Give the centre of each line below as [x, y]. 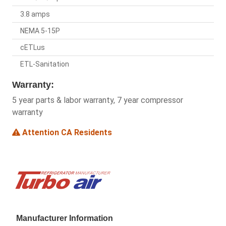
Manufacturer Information [65, 218]
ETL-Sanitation [45, 64]
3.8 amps [35, 14]
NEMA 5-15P [40, 31]
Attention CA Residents [66, 133]
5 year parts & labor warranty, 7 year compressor [98, 100]
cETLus [33, 48]
